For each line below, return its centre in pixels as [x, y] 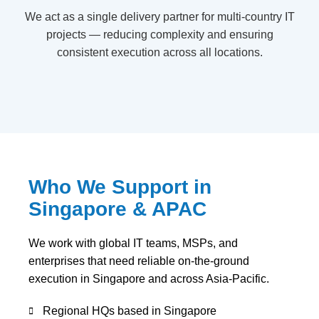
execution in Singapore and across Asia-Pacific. [149, 279]
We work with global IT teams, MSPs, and [133, 243]
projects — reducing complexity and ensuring [159, 35]
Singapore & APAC [117, 209]
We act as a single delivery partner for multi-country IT [159, 17]
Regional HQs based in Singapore [130, 311]
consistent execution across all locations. [159, 52]
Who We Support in [120, 187]
